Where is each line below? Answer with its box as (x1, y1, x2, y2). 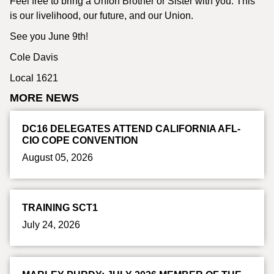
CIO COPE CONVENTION (22, 135, 138, 146)
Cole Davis (10, 52, 58, 62)
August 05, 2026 (22, 152, 93, 163)
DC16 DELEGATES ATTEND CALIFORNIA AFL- (22, 124, 240, 134)
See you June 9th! (10, 31, 88, 42)
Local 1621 (10, 73, 58, 83)
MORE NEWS (10, 92, 79, 104)
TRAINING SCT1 (22, 202, 98, 213)
